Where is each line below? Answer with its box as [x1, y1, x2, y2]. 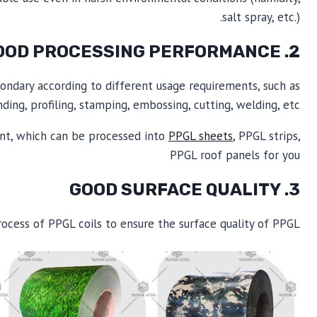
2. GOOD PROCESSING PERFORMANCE [288, 41, 300, 62]
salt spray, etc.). [221, 8, 300, 25]
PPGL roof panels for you [169, 146, 300, 163]
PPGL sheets [168, 127, 233, 144]
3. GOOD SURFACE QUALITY [288, 179, 300, 200]
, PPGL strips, [232, 127, 300, 144]
